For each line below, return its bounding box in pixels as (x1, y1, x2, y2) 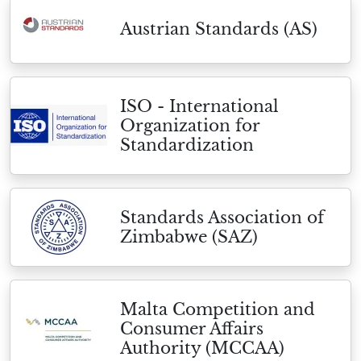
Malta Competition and (120, 300, 315, 319)
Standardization (120, 135, 254, 155)
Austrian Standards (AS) (120, 19, 317, 39)
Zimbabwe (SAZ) (120, 227, 258, 247)
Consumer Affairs (120, 319, 263, 338)
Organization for (120, 116, 259, 135)
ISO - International (120, 97, 279, 116)
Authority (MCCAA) (120, 338, 284, 358)
